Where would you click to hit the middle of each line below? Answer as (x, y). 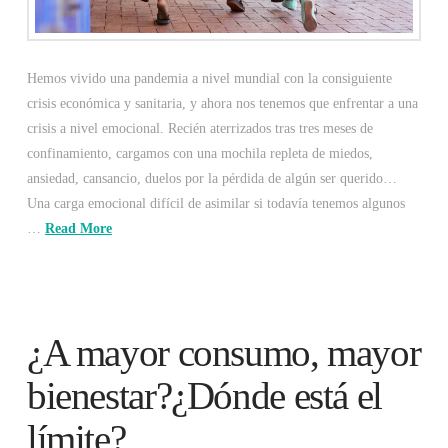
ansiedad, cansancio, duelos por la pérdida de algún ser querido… (211, 179)
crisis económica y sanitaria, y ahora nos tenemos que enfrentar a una (222, 104)
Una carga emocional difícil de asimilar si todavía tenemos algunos (215, 204)
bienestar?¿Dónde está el (204, 396)
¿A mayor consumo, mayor (223, 353)
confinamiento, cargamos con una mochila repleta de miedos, (199, 154)
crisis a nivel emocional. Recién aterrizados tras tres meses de (199, 129)
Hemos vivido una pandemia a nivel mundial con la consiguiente (209, 79)
